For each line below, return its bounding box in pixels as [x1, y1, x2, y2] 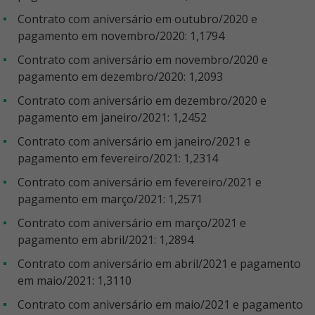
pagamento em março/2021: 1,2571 [18, 191, 202, 207]
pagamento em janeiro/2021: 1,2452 [18, 110, 207, 125]
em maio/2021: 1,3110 [18, 273, 131, 288]
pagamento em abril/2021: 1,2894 [18, 232, 193, 247]
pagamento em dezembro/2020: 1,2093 [18, 69, 223, 84]
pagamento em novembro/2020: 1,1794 [18, 28, 224, 44]
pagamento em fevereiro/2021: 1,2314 [18, 150, 218, 166]
